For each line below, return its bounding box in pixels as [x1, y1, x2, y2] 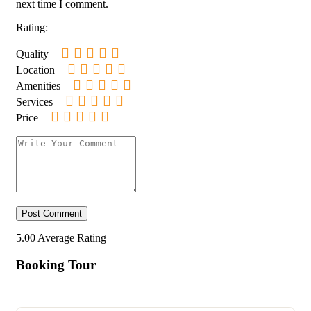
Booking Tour [16, 257, 96, 272]
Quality [16, 48, 49, 60]
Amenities [16, 80, 60, 92]
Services [16, 96, 53, 108]
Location [16, 64, 55, 76]
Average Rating [37, 232, 106, 244]
